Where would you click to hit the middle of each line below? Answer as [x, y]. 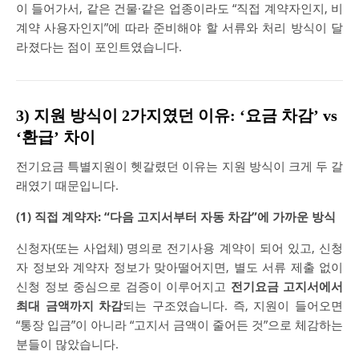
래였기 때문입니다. [67, 185]
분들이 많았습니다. [67, 343]
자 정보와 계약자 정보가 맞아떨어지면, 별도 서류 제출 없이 [179, 266]
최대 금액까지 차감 [70, 305]
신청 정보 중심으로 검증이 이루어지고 [123, 286]
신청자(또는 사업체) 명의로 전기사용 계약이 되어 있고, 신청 [179, 247]
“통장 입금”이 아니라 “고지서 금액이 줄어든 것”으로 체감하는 [179, 324]
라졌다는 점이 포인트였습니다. [99, 46]
